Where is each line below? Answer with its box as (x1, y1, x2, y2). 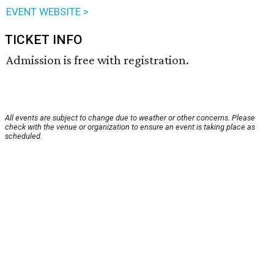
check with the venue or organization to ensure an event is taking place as (5, 122, 255, 132)
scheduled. (5, 131, 42, 141)
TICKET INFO (5, 32, 83, 48)
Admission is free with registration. (6, 53, 189, 68)
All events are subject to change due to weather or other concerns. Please (5, 113, 255, 123)
